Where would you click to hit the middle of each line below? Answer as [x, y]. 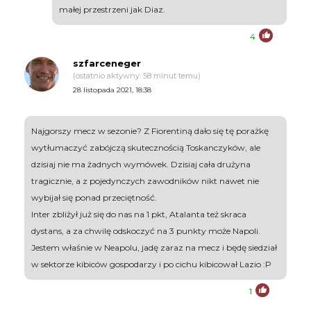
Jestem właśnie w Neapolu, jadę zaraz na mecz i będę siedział [154, 248]
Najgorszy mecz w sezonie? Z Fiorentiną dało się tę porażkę [150, 131]
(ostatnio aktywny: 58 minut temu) [137, 76]
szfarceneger [107, 64]
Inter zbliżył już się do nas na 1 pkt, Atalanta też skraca [139, 215]
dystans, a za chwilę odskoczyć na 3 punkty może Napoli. [146, 231]
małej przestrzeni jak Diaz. [112, 10]
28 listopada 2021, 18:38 [112, 90]
